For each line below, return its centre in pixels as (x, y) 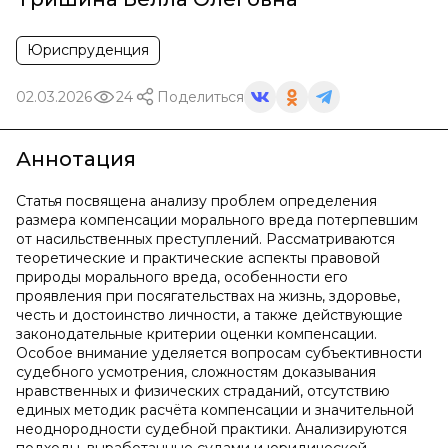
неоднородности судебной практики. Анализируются (211, 429)
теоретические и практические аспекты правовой (198, 258)
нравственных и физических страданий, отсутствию (203, 391)
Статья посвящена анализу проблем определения (196, 201)
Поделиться (200, 96)
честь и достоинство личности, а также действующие (209, 315)
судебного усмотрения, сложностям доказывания (196, 372)
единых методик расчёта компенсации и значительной (215, 410)
